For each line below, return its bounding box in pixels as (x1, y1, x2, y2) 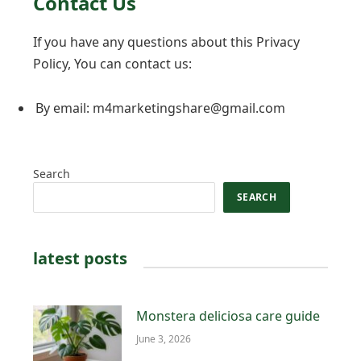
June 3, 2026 (136, 332, 191, 346)
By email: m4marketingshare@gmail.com (35, 99, 285, 118)
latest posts (33, 247, 127, 270)
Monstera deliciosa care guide (136, 307, 320, 326)
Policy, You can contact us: (33, 54, 192, 73)
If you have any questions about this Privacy (33, 32, 300, 51)
